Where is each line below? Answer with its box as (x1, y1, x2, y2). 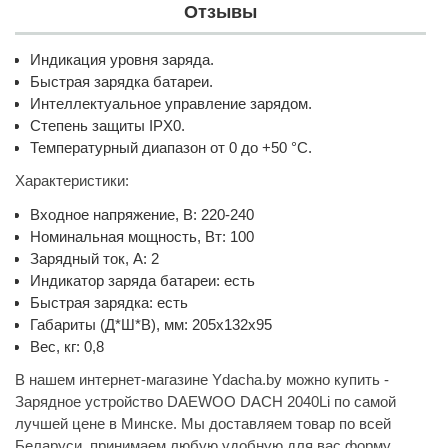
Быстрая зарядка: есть (30, 293, 188, 311)
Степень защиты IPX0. (30, 117, 185, 134)
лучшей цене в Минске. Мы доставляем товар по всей (15, 414, 391, 432)
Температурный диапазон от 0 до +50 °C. (30, 139, 312, 156)
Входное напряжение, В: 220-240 (30, 205, 254, 223)
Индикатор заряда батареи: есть (30, 271, 255, 289)
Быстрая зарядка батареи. (30, 73, 213, 90)
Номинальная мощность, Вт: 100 (30, 227, 254, 245)
